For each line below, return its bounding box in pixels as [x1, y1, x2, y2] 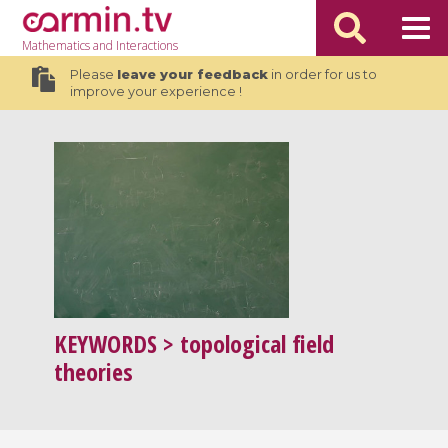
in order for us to [267, 67, 377, 82]
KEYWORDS [54, 327, 158, 361]
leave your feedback [116, 67, 268, 82]
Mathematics [22, 37, 91, 54]
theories [54, 355, 134, 389]
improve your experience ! [69, 84, 242, 99]
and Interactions [90, 37, 179, 54]
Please [69, 67, 117, 82]
